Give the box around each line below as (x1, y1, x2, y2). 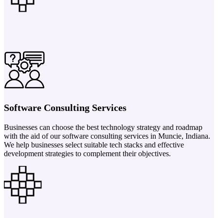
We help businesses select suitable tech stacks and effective (4, 140, 184, 149)
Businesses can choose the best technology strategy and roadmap (4, 123, 202, 131)
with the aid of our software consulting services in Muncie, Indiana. (4, 131, 210, 140)
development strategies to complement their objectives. (4, 149, 171, 158)
